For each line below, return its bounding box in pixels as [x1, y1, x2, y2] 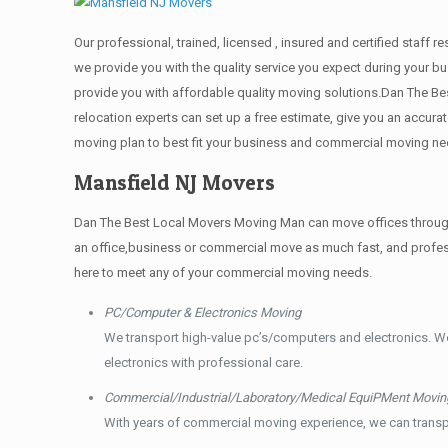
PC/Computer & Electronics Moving [104, 305, 302, 320]
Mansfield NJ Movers [74, 170, 276, 195]
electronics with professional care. [104, 355, 304, 370]
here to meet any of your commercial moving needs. [74, 265, 373, 280]
